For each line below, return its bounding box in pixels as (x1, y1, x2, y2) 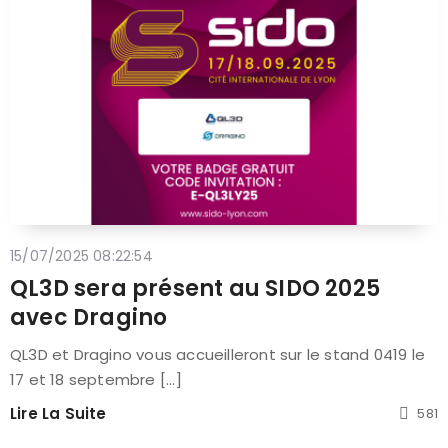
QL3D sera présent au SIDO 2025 (10, 272, 381, 304)
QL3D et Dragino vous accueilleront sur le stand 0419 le (10, 343, 426, 365)
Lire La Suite (10, 402, 107, 424)
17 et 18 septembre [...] (10, 368, 182, 390)
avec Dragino (10, 301, 168, 333)
